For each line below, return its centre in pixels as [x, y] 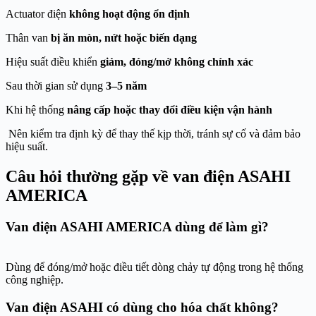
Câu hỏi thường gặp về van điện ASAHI [148, 177]
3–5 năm [126, 86]
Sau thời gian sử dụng [56, 86]
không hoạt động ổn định [129, 14]
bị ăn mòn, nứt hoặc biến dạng [124, 38]
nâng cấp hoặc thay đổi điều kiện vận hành [170, 110]
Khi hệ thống [36, 110]
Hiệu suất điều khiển [53, 62]
